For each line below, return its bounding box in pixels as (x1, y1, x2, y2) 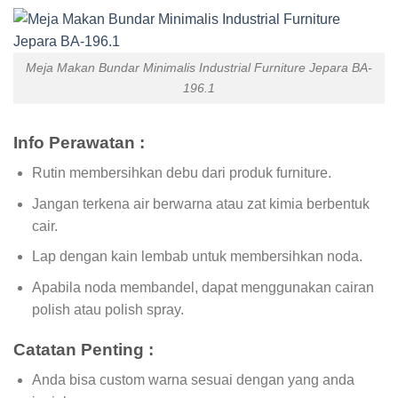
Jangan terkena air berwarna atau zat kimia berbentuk (31, 195, 370, 211)
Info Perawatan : (13, 132, 145, 152)
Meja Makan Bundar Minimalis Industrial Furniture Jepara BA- (26, 60, 372, 75)
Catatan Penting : (13, 339, 154, 359)
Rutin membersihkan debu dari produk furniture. (31, 165, 331, 181)
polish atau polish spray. (31, 301, 184, 317)
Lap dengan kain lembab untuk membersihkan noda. (31, 249, 362, 265)
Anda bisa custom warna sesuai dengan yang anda (31, 372, 354, 388)
